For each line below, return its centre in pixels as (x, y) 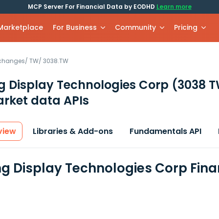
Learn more (174, 7)
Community (136, 27)
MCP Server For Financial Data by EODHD (92, 7)
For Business (75, 27)
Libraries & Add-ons (73, 131)
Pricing (186, 27)
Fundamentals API (165, 131)
